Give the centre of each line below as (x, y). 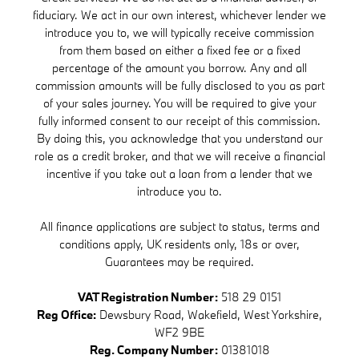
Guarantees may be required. (179, 262)
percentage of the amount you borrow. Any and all (179, 68)
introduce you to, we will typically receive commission (179, 33)
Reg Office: (67, 315)
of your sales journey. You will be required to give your (179, 103)
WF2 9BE (179, 333)
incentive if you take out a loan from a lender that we (179, 174)
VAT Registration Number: (148, 297)
